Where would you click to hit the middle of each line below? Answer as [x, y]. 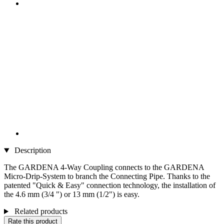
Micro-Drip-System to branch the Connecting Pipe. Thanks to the [107, 176]
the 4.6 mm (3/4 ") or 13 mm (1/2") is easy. [72, 194]
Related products [40, 211]
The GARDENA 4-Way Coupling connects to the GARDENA [104, 167]
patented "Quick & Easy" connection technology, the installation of [110, 185]
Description [31, 150]
